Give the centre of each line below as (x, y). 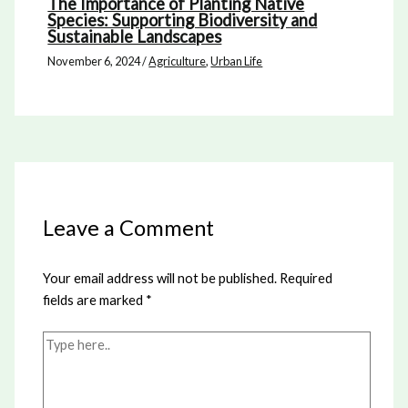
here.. (59, 362)
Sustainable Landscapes (135, 37)
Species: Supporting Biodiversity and (183, 20)
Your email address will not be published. (160, 278)
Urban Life (237, 61)
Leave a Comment (129, 228)
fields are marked (95, 300)
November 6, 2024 (95, 61)
